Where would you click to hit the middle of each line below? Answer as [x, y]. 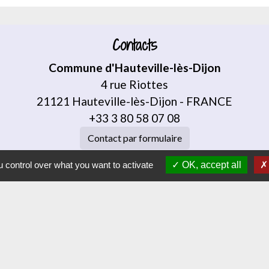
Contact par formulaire [134, 138]
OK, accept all [210, 165]
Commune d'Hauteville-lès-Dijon [134, 67]
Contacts [134, 44]
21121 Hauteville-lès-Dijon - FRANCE [134, 101]
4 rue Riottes [134, 84]
